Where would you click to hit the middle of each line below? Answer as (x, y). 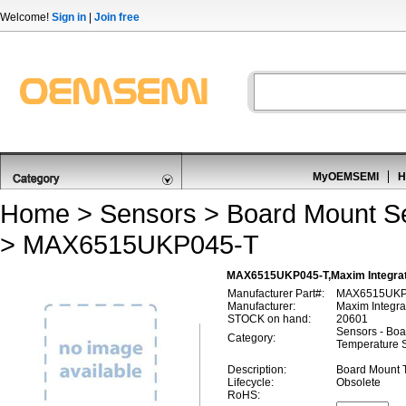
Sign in (69, 17)
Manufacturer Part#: (276, 294)
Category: (251, 338)
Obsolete (358, 382)
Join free (117, 17)
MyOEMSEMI (346, 177)
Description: (257, 370)
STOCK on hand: (269, 319)
